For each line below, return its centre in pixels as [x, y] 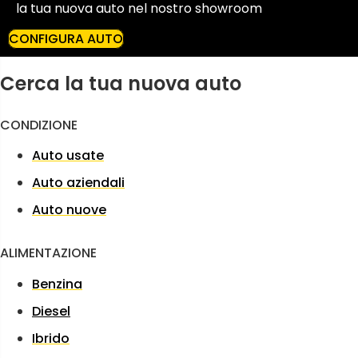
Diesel [51, 311]
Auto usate [68, 156]
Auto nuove [69, 210]
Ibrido [51, 338]
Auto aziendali [78, 183]
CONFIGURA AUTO [66, 38]
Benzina [57, 284]
